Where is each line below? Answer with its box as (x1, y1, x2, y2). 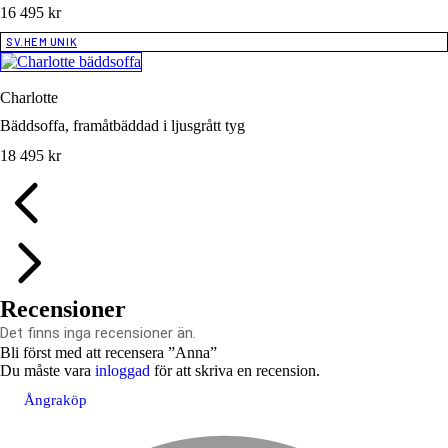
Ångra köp (24, 392, 87, 409)
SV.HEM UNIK (6, 35, 78, 49)
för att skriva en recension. (150, 362, 320, 380)
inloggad (95, 362, 150, 380)
